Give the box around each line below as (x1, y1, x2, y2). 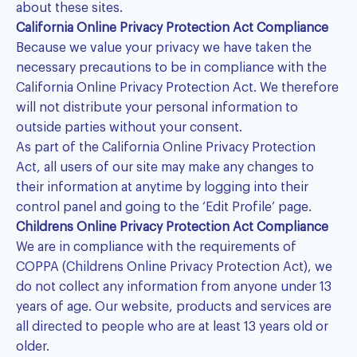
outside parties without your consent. (16, 121, 242, 135)
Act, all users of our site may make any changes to (16, 161, 314, 175)
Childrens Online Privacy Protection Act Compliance (16, 221, 328, 234)
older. (16, 340, 49, 354)
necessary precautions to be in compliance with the (16, 61, 327, 75)
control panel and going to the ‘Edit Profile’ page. (16, 201, 312, 214)
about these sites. (16, 2, 123, 15)
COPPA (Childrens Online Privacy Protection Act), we (16, 261, 332, 274)
